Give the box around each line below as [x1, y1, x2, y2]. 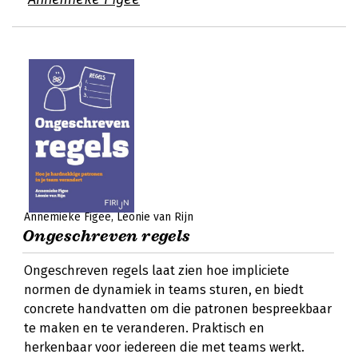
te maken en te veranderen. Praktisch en [24, 320, 265, 336]
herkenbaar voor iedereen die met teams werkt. [24, 340, 304, 355]
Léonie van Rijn [117, 210, 193, 224]
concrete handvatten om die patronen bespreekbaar [24, 301, 332, 316]
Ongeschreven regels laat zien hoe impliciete [24, 263, 289, 278]
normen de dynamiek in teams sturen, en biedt [24, 282, 304, 297]
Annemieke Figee [24, 210, 111, 224]
